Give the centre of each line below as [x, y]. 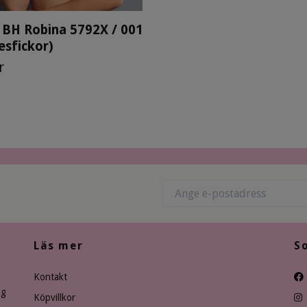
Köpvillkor [54, 297]
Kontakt [50, 277]
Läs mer [59, 246]
